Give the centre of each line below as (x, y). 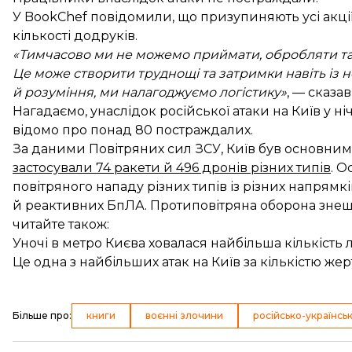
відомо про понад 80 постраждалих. (133, 130)
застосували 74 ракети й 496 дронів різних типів (172, 167)
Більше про (41, 315)
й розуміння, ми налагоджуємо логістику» (150, 92)
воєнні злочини (184, 315)
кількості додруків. (75, 35)
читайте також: (61, 224)
